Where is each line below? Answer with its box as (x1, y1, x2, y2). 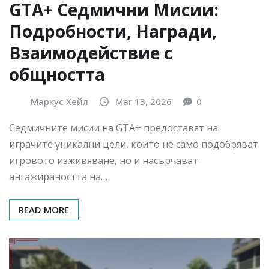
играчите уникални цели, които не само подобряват (9, 137, 258, 151)
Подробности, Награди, (9, 20, 217, 43)
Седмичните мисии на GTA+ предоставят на (9, 121, 218, 134)
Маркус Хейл (31, 95, 88, 108)
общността (9, 63, 105, 86)
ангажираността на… (9, 169, 107, 183)
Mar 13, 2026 (115, 95, 172, 108)
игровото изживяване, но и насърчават (9, 153, 198, 167)
